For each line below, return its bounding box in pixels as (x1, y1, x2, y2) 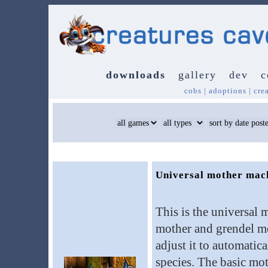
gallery (178, 69, 217, 81)
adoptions (208, 86, 246, 95)
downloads (106, 69, 166, 81)
